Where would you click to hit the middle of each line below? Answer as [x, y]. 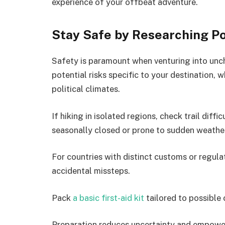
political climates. [86, 89]
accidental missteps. [91, 171]
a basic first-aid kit [108, 198]
